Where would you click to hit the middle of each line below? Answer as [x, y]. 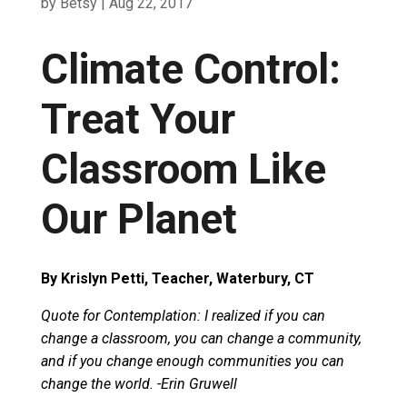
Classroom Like [183, 169]
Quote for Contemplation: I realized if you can [183, 316]
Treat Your [138, 119]
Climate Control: [190, 69]
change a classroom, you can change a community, [201, 339]
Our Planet [139, 219]
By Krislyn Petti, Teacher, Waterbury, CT [177, 279]
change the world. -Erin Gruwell [139, 384]
